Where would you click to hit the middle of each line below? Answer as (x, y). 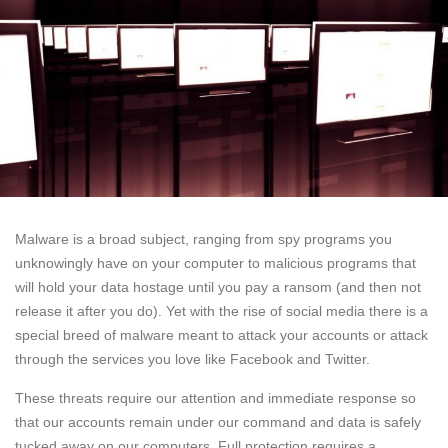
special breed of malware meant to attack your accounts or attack (221, 334)
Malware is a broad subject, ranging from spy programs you (203, 238)
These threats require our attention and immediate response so (215, 397)
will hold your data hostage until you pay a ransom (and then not (218, 286)
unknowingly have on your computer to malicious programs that (215, 262)
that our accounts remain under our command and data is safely (218, 421)
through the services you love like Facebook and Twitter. (192, 358)
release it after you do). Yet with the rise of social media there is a (221, 310)
